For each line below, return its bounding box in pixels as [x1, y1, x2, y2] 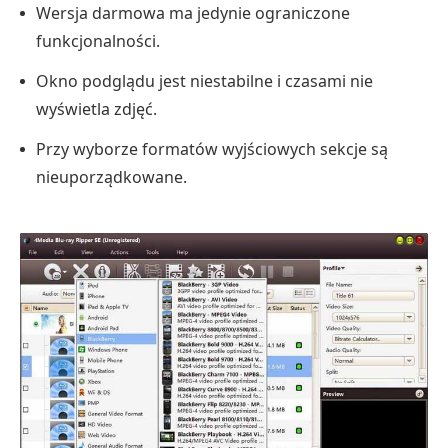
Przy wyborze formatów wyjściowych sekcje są [36, 137, 388, 160]
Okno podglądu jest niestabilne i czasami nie [36, 69, 373, 92]
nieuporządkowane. [36, 165, 187, 188]
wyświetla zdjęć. [36, 97, 157, 120]
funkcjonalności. [36, 29, 160, 52]
